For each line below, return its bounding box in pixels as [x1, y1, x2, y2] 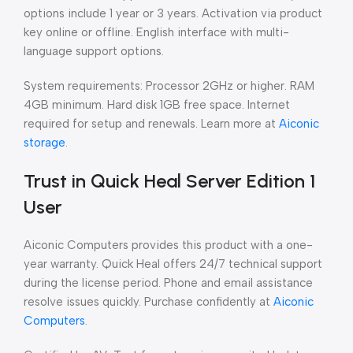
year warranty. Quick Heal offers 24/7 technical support [24, 257, 322, 271]
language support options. [24, 44, 164, 58]
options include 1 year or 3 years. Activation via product [24, 6, 322, 20]
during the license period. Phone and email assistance [24, 276, 313, 290]
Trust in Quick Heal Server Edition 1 [24, 169, 315, 192]
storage [24, 136, 65, 150]
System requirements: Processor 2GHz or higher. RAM [24, 79, 314, 93]
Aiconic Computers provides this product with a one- [24, 238, 313, 252]
